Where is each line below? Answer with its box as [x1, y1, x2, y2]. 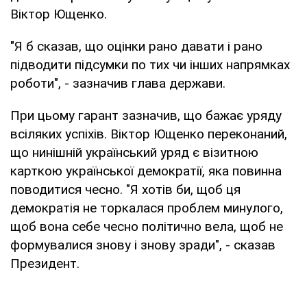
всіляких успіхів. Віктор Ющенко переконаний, [10, 125, 287, 142]
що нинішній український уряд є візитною [10, 144, 258, 160]
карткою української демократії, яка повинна [10, 162, 282, 179]
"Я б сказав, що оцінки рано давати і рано [10, 38, 262, 54]
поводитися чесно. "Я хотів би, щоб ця [10, 181, 241, 197]
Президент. [10, 255, 79, 271]
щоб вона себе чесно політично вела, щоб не [10, 218, 283, 234]
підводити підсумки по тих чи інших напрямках [10, 56, 290, 73]
